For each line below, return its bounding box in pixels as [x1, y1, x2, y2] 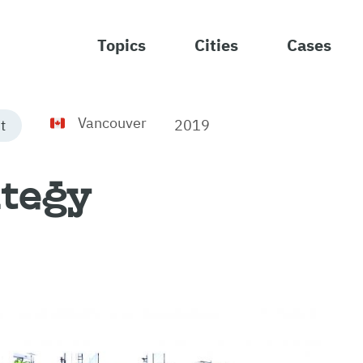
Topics [97, 32, 146, 56]
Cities [194, 32, 238, 56]
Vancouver [78, 112, 147, 132]
